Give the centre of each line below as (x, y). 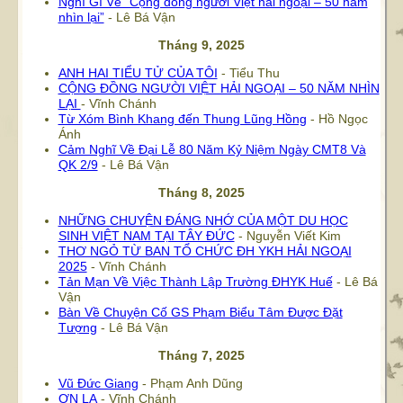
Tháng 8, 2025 (201, 193)
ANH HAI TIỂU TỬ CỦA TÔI (138, 73)
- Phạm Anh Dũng (190, 383)
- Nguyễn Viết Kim (287, 236)
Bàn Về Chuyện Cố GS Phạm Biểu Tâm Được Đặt (200, 312)
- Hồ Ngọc (337, 119)
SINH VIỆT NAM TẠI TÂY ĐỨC (146, 236)
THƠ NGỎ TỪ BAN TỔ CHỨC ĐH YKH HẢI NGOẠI (205, 251)
